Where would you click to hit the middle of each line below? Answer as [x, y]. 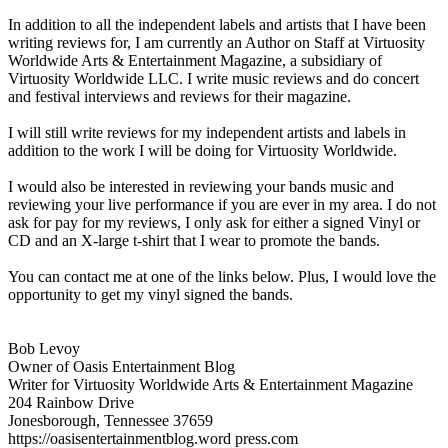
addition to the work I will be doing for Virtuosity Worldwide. [202, 150]
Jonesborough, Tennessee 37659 [110, 420]
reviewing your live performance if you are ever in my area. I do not [222, 204]
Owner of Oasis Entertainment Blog [121, 366]
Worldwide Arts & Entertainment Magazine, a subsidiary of [195, 60]
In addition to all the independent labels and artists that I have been [217, 24]
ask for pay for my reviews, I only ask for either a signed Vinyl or [214, 222]
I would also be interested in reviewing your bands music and [201, 186]
